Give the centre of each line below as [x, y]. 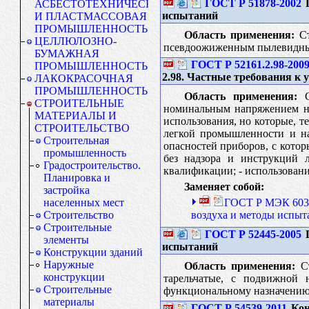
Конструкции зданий [93, 252]
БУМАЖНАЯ [67, 53]
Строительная [76, 140]
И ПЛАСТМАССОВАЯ [91, 16]
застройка [67, 190]
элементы [66, 240]
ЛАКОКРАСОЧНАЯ [84, 78]
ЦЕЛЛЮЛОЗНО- [76, 41]
